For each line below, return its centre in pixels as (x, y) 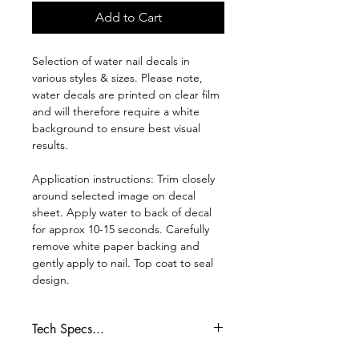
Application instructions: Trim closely (123, 178)
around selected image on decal (114, 195)
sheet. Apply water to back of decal (122, 212)
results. (52, 145)
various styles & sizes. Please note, (117, 77)
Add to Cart (128, 17)
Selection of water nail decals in (111, 61)
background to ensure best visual (116, 128)
